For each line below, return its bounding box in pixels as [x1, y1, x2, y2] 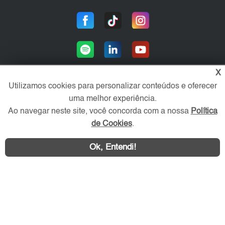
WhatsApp [49, 152, 86, 160]
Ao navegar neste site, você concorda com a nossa [8, 107, 191, 116]
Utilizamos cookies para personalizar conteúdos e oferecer [8, 82, 217, 90]
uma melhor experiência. [68, 95, 157, 103]
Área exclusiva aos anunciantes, [55, 95, 170, 104]
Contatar [152, 152, 183, 160]
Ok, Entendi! [89, 143, 136, 152]
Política [190, 107, 217, 116]
